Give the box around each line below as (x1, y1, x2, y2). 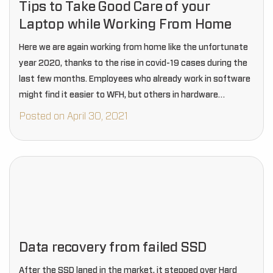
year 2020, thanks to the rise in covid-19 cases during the (19, 59, 247, 68)
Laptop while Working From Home (19, 18, 232, 31)
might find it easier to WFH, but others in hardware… (19, 91, 225, 99)
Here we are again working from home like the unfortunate (19, 43, 248, 52)
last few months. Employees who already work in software (19, 75, 250, 83)
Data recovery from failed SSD (19, 241, 207, 254)
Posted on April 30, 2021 (19, 112, 128, 121)
